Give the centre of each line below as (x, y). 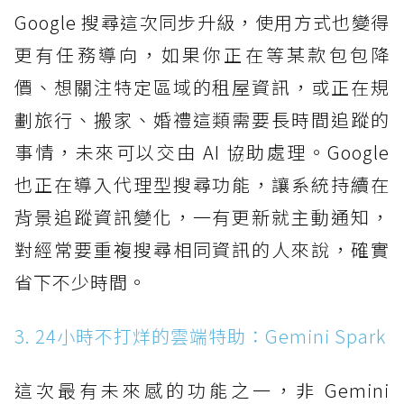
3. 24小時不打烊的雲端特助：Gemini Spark (200, 335)
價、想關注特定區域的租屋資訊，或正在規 (202, 87)
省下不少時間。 (81, 281)
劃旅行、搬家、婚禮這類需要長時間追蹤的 (202, 119)
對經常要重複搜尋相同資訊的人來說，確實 (202, 249)
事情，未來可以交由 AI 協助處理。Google (202, 151)
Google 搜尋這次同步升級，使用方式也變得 (202, 22)
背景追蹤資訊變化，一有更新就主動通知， (202, 216)
